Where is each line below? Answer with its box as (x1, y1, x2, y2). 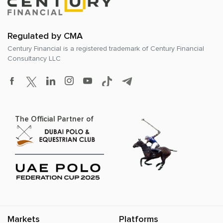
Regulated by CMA (7, 30, 83, 41)
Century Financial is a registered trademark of (7, 44, 150, 53)
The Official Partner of (15, 114, 94, 123)
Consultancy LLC (7, 54, 61, 63)
